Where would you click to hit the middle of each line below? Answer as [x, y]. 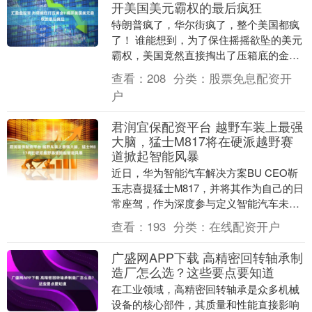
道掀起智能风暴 [155, 155]
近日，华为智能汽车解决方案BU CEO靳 [204, 172]
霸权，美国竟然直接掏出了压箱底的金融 [205, 54]
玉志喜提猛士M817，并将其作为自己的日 [207, 187]
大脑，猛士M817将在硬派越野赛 [202, 140]
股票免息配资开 [250, 78]
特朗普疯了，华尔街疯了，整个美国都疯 [205, 24]
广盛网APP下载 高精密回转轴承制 [207, 257]
